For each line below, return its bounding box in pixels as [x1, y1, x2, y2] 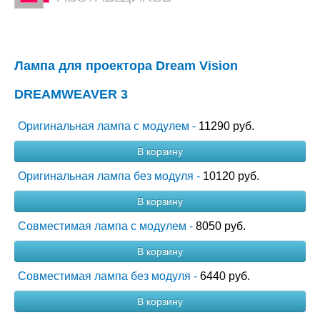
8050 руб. [196, 220, 246, 232]
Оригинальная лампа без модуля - [18, 170, 203, 182]
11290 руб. [199, 120, 254, 132]
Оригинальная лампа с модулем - [18, 120, 199, 132]
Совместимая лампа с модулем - [18, 220, 196, 232]
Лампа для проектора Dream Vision [14, 59, 238, 73]
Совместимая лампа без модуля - [18, 270, 200, 282]
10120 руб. [203, 170, 259, 182]
